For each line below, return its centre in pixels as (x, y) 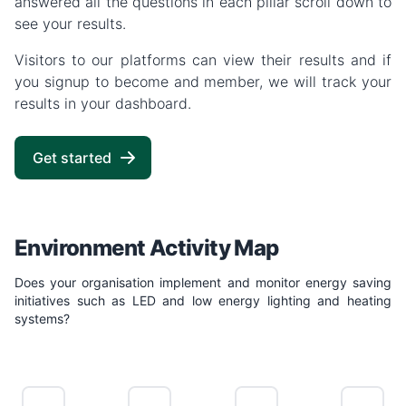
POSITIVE (256, 350)
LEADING (362, 350)
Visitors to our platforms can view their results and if (203, 60)
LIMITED (150, 350)
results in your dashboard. (103, 104)
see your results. (70, 24)
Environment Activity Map (147, 248)
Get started (72, 158)
